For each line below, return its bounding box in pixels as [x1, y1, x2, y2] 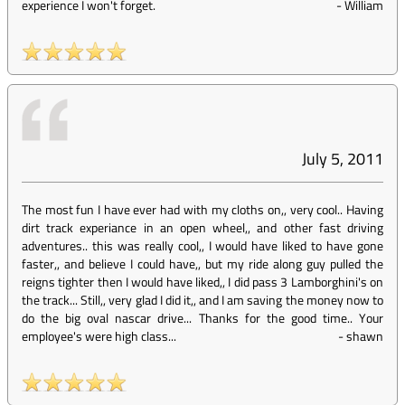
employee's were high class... [22, 326, 176, 345]
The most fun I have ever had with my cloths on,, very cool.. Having [22, 200, 383, 219]
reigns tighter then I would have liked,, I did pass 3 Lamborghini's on [22, 272, 383, 291]
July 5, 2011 [302, 146, 383, 171]
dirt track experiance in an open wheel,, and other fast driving [22, 218, 383, 237]
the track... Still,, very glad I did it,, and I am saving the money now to [22, 290, 383, 309]
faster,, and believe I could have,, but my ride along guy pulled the [22, 254, 383, 273]
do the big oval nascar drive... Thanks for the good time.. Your [22, 308, 383, 327]
